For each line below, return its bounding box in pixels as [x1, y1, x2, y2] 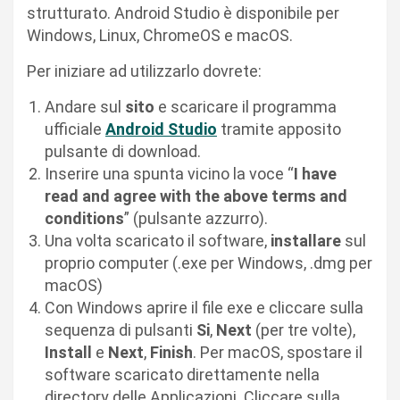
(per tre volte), [252, 321, 355, 340]
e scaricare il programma [154, 97, 337, 117]
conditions [45, 209, 124, 229]
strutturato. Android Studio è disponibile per [27, 4, 339, 23]
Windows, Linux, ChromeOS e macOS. [27, 26, 296, 46]
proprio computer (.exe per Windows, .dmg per [45, 254, 372, 273]
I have [294, 164, 337, 184]
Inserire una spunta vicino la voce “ [45, 164, 294, 184]
